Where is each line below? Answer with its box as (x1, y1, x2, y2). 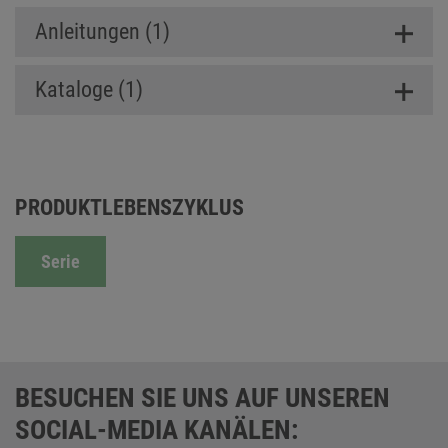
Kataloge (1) (35, 77, 143, 103)
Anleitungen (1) (35, 19, 170, 45)
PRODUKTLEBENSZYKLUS (15, 195, 244, 221)
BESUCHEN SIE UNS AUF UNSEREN (15, 382, 390, 415)
